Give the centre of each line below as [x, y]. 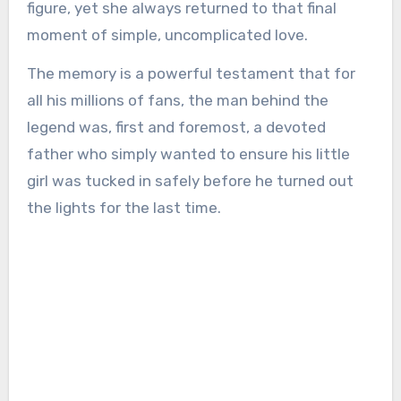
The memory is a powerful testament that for [191, 74]
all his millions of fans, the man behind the [177, 101]
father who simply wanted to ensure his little [188, 154]
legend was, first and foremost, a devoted [176, 128]
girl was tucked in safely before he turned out [190, 181]
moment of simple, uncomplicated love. [167, 35]
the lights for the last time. [124, 208]
